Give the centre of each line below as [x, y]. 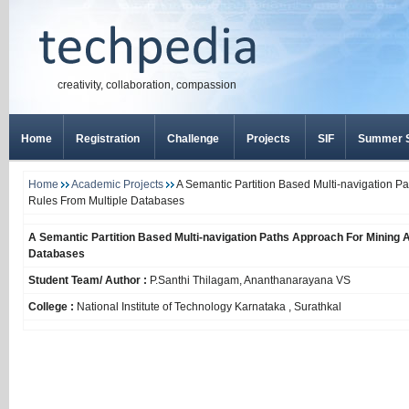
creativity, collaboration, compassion [147, 85]
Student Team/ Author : [89, 280]
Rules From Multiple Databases [106, 201]
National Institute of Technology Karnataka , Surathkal [209, 307]
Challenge [193, 139]
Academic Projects [119, 184]
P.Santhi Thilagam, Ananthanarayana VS [250, 280]
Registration [108, 139]
